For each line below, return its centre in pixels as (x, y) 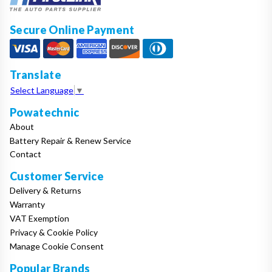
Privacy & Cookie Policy (54, 232)
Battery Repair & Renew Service (70, 140)
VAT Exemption (39, 219)
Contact (25, 154)
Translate (36, 74)
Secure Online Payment (72, 29)
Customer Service (57, 176)
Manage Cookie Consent (57, 246)
